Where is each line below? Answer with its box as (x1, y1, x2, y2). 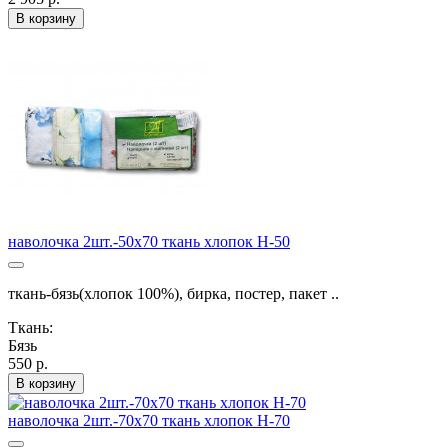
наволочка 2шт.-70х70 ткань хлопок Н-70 (8, 412, 290, 430)
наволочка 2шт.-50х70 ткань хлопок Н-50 (8, 233, 290, 251)
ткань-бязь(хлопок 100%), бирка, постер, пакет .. (8, 285, 339, 303)
